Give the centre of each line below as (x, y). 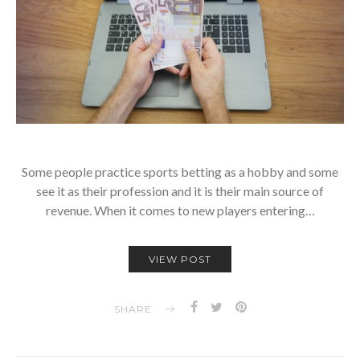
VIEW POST (180, 260)
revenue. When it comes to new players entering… (180, 211)
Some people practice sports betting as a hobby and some (180, 172)
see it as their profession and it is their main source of (180, 191)
